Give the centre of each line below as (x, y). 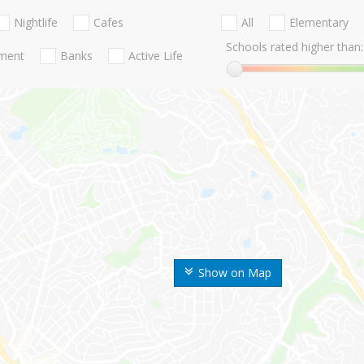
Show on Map (235, 273)
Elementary (318, 23)
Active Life (156, 56)
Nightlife (36, 23)
